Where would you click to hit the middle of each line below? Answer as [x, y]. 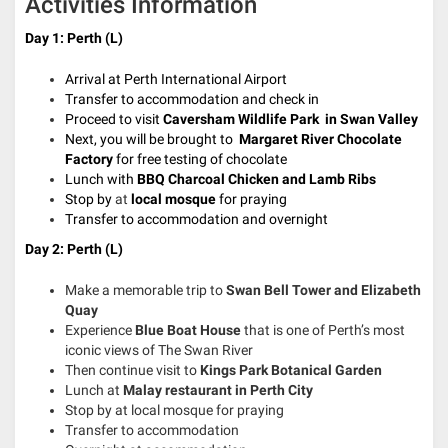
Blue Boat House [189, 330]
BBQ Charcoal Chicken [208, 179]
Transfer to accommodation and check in [192, 99]
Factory [90, 159]
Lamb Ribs [341, 179]
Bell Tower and [312, 290]
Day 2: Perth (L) [74, 249]
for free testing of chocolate [201, 159]
